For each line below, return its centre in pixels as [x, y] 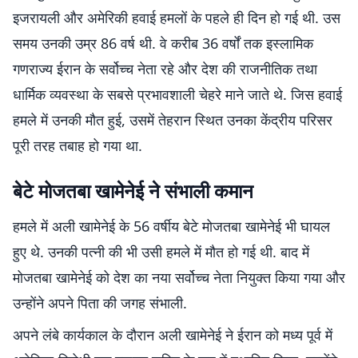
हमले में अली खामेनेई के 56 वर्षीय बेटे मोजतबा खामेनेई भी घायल [171, 226]
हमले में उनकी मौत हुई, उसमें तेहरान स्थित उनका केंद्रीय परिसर [173, 120]
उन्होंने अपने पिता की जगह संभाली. [100, 303]
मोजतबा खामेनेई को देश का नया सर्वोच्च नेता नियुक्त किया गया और [179, 277]
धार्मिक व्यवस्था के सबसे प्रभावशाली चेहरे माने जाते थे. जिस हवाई [177, 94]
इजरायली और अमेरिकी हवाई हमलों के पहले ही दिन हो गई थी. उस [177, 18]
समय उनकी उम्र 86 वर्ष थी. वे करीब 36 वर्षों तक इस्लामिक [163, 43]
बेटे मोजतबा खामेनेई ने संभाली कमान [133, 191]
